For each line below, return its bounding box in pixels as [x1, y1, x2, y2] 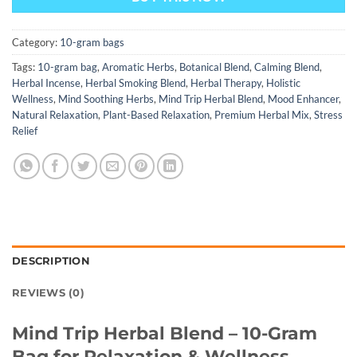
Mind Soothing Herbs [58, 92, 154, 106]
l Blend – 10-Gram [159, 322, 317, 345]
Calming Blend [254, 61, 320, 74]
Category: [12, 36, 60, 49]
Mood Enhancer [268, 92, 339, 106]
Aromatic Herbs [102, 61, 175, 74]
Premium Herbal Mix [214, 108, 309, 122]
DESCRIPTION [12, 255, 90, 268]
